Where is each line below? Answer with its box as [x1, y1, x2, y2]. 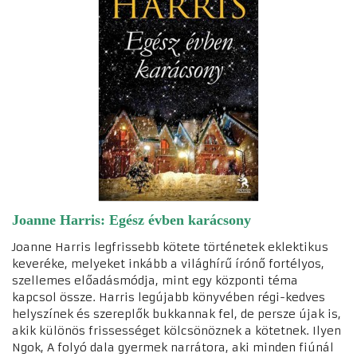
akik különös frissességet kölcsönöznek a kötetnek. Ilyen [12, 323, 341, 338]
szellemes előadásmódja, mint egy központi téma [12, 273, 298, 288]
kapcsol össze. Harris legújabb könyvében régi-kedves [12, 289, 325, 304]
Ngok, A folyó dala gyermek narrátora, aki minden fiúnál [12, 339, 334, 355]
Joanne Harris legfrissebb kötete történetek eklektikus [12, 239, 328, 254]
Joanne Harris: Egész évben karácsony [12, 211, 251, 228]
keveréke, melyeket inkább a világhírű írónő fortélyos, [12, 256, 324, 271]
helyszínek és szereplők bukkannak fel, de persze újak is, [12, 306, 341, 321]
